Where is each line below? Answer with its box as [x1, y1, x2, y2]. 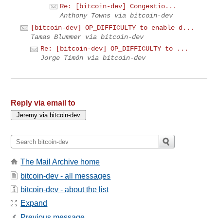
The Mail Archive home [20, 158, 100, 166]
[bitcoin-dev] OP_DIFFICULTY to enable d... [31, 23, 195, 32]
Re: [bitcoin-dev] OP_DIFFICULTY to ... [40, 45, 189, 53]
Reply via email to [11, 99, 76, 108]
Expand [20, 199, 48, 208]
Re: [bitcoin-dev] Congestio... [60, 2, 177, 11]
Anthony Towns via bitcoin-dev [60, 12, 173, 20]
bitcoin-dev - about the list [20, 185, 109, 194]
